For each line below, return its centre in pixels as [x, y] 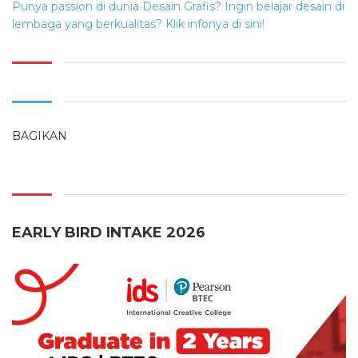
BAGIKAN [40, 136]
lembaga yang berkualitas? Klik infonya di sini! [138, 24]
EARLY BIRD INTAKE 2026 [109, 233]
